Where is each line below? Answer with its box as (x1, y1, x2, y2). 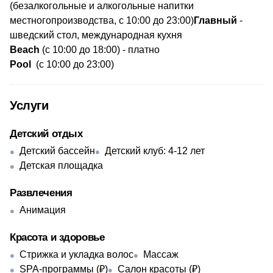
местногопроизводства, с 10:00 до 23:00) (10, 15, 194, 26)
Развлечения (10, 187, 73, 199)
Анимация (19, 205, 66, 215)
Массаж (143, 249, 179, 260)
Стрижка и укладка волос (19, 249, 133, 260)
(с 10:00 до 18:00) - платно (40, 44, 160, 55)
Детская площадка (19, 160, 103, 171)
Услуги (10, 99, 48, 112)
